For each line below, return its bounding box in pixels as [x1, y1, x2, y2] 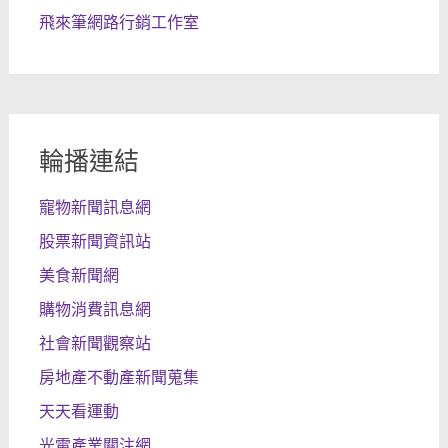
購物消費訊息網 [38, 299, 151, 320]
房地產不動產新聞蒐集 [38, 367, 199, 388]
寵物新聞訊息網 [38, 197, 151, 218]
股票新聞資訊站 [38, 231, 151, 252]
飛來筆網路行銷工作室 [38, 12, 199, 33]
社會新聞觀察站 [38, 333, 151, 354]
